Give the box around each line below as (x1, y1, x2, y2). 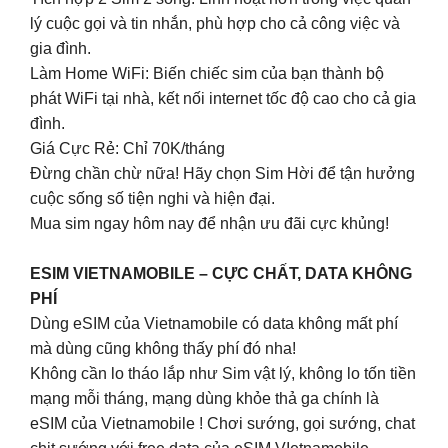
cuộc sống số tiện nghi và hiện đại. (30, 189, 275, 207)
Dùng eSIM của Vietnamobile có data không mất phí (30, 315, 398, 333)
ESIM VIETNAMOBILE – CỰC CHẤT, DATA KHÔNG (30, 265, 412, 283)
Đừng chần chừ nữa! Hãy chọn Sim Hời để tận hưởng (30, 164, 415, 182)
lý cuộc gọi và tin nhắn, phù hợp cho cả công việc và (30, 14, 400, 32)
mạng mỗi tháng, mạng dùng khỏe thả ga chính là (30, 390, 379, 408)
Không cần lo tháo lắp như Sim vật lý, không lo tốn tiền (30, 365, 416, 383)
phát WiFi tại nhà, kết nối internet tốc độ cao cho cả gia (30, 89, 416, 107)
